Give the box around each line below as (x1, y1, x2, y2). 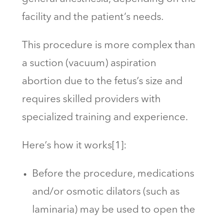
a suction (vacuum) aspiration (21, 58, 156, 69)
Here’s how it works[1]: (21, 140, 127, 151)
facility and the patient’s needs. (21, 12, 165, 22)
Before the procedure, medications (32, 168, 194, 179)
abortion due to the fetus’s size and (21, 76, 182, 87)
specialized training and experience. (21, 112, 192, 123)
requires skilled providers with (21, 94, 161, 105)
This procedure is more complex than (21, 40, 195, 51)
